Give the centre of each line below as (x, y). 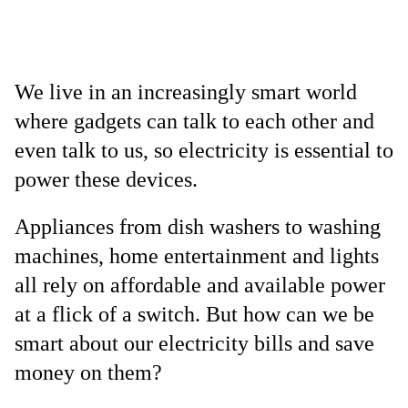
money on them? (88, 372)
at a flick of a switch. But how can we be (194, 314)
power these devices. (106, 179)
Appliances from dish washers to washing (198, 227)
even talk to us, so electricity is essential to (204, 150)
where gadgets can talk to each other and (194, 121)
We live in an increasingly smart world (186, 92)
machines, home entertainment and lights (197, 256)
